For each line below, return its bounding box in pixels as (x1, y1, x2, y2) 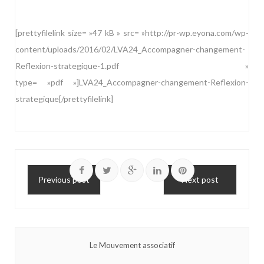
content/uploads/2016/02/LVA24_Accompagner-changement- (15, 44, 245, 55)
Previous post (38, 174, 90, 185)
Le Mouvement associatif (89, 240, 175, 250)
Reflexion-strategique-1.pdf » (15, 61, 249, 71)
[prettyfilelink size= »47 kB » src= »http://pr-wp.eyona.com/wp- (15, 28, 249, 38)
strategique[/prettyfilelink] (15, 94, 113, 104)
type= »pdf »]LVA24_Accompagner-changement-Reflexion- (15, 77, 249, 88)
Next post (181, 174, 219, 185)
